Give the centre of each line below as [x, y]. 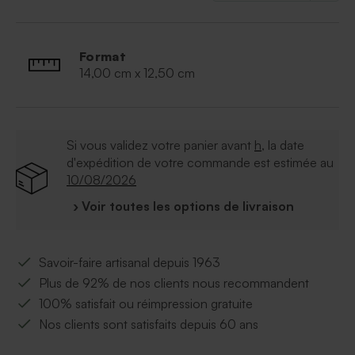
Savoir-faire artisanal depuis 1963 [130, 263]
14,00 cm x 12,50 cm [137, 73]
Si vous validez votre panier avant [160, 145]
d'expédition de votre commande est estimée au [200, 163]
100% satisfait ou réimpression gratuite [146, 304]
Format [103, 57]
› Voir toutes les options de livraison [183, 206]
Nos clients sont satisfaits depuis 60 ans [149, 324]
